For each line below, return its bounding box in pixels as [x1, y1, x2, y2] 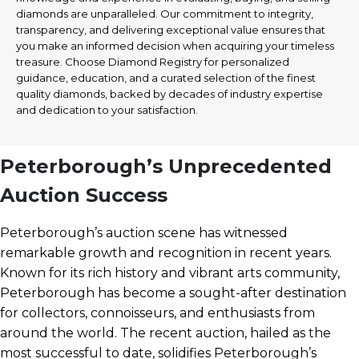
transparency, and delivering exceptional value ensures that [16, 23, 325, 37]
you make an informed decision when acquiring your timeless [16, 39, 334, 53]
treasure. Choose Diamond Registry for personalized [16, 55, 289, 69]
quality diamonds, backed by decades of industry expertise [16, 87, 323, 101]
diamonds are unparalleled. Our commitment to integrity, [16, 7, 313, 21]
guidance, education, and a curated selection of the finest [16, 71, 316, 85]
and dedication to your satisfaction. [16, 103, 198, 117]
